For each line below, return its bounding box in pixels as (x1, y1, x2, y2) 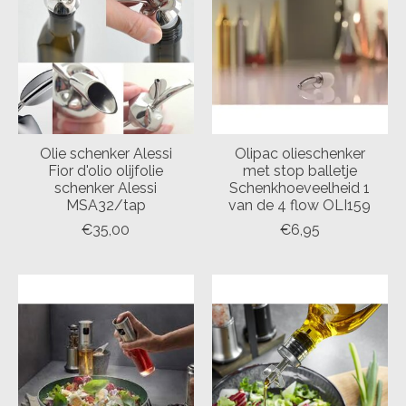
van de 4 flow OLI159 (228, 196, 372, 214)
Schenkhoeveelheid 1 (229, 179, 371, 197)
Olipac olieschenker (234, 144, 365, 162)
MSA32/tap (65, 196, 146, 214)
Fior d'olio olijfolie (48, 161, 164, 179)
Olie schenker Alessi (39, 144, 172, 162)
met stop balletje (242, 161, 357, 179)
